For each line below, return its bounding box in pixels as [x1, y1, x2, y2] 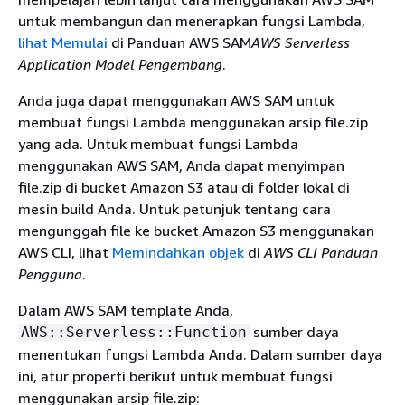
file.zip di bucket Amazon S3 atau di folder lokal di [18, 177, 350, 196]
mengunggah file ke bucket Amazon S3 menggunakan [18, 221, 374, 240]
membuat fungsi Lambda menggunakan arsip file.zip [18, 112, 368, 131]
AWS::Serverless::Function [21, 323, 247, 341]
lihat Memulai [18, 33, 108, 52]
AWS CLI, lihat [18, 242, 112, 261]
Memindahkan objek [112, 242, 244, 261]
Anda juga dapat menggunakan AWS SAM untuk [18, 90, 334, 109]
